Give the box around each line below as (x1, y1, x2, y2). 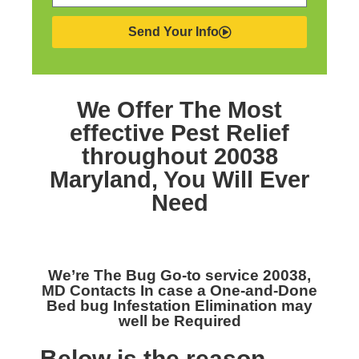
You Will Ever (163, 167, 309, 192)
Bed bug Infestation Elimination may (46, 297, 313, 314)
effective (70, 120, 164, 146)
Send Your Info (127, 25, 219, 38)
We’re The (48, 267, 126, 284)
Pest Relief (164, 120, 289, 146)
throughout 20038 (81, 143, 278, 169)
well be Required (118, 313, 241, 329)
